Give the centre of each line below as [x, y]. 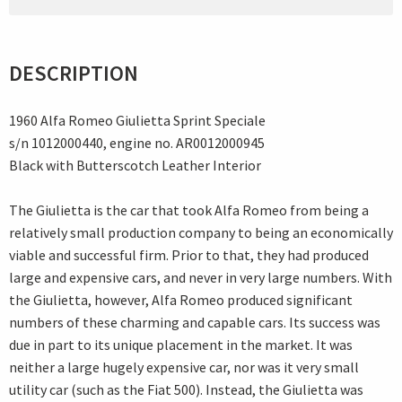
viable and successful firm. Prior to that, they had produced [189, 255]
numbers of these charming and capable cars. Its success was [195, 323]
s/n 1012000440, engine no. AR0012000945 [137, 143]
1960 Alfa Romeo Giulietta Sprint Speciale [137, 121]
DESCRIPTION [74, 74]
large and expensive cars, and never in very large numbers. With [201, 278]
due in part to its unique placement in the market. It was [181, 345]
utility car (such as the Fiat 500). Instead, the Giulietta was [186, 390]
